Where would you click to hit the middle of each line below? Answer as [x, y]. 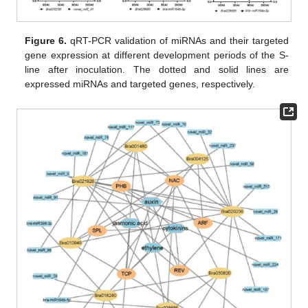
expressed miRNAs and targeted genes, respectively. [140, 84]
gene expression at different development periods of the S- [157, 55]
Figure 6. [46, 41]
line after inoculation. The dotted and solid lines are [157, 70]
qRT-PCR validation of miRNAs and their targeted [178, 41]
